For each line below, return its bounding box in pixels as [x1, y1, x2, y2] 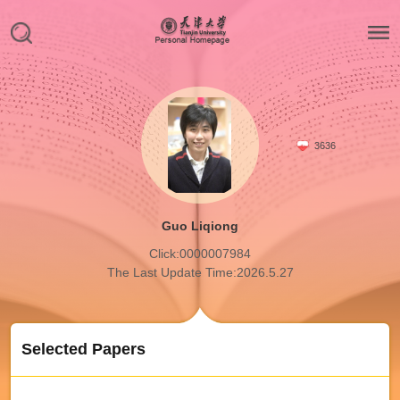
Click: [149, 246, 179, 262]
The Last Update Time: [106, 265, 237, 280]
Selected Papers [21, 339, 146, 358]
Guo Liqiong [162, 219, 238, 234]
